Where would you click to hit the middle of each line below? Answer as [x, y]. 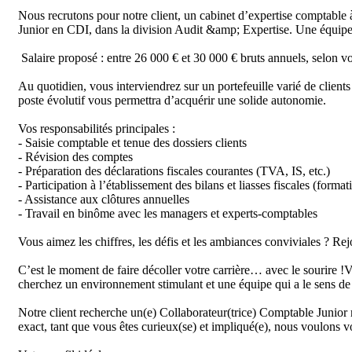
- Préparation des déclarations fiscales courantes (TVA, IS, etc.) [174, 171]
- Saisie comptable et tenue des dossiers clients [132, 143]
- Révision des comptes [75, 157]
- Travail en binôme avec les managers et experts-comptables [168, 213]
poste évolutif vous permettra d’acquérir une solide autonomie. [172, 100]
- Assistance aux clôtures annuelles [104, 199]
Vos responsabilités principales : [97, 128]
